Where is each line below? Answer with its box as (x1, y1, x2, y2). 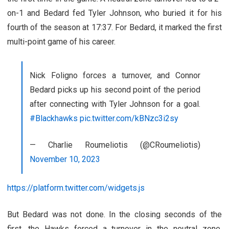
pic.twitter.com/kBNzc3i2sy (80, 113, 178, 123)
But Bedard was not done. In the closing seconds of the (7, 209, 222, 219)
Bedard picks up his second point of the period (30, 84, 200, 95)
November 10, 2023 (30, 154, 100, 164)
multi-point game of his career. (7, 36, 116, 47)
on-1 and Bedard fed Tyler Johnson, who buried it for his (7, 8, 222, 18)
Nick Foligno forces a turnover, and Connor (30, 70, 200, 80)
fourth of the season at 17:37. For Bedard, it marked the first (7, 22, 222, 32)
